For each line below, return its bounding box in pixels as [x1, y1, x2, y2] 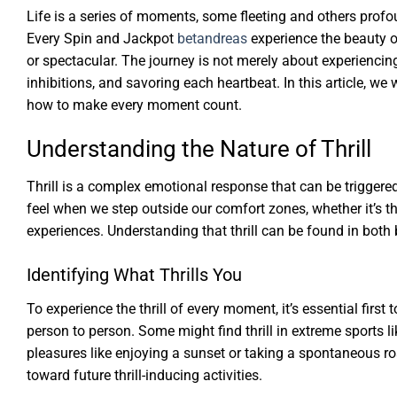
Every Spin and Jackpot [27, 30, 177, 48]
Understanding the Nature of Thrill [27, 136, 371, 163]
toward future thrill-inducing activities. [27, 367, 262, 385]
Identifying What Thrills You [27, 264, 242, 286]
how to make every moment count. [27, 97, 242, 114]
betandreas [177, 30, 247, 48]
